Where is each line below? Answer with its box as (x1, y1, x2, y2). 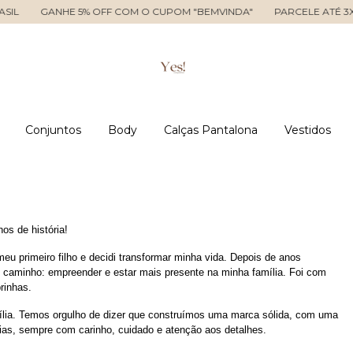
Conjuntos (25, 123, 81, 137)
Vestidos (284, 123, 331, 137)
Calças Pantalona (164, 123, 258, 137)
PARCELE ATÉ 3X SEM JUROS (197, 6, 340, 17)
